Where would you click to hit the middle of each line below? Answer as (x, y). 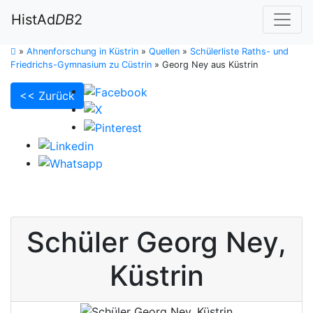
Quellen (164, 51)
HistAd (33, 20)
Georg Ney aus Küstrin (210, 65)
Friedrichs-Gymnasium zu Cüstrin (81, 65)
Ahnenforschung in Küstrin (82, 51)
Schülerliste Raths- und (239, 51)
